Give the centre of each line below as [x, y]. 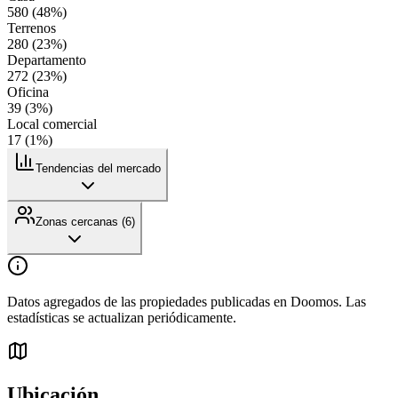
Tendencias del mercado [98, 168]
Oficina [28, 92]
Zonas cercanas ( [80, 221]
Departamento [47, 60]
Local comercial [52, 123]
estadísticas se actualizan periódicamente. [122, 317]
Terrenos [32, 28]
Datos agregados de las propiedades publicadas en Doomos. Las [187, 301]
